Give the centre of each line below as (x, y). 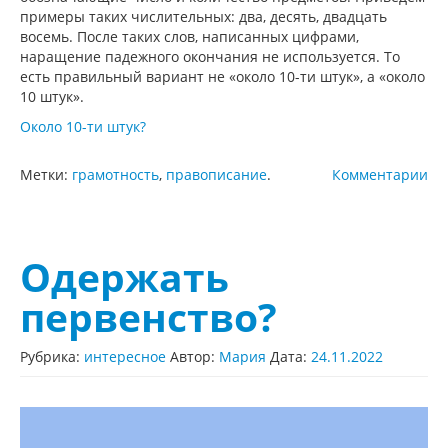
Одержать (124, 276)
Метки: (46, 174)
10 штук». (52, 96)
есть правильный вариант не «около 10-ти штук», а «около (222, 76)
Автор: (194, 356)
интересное (125, 356)
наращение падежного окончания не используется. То (210, 56)
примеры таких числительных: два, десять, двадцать (203, 16)
